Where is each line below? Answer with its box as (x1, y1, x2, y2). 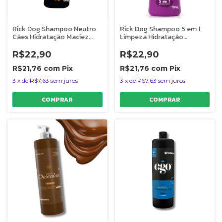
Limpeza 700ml (12, 39, 62, 50)
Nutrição (119, 39, 147, 50)
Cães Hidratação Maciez (12, 31, 89, 42)
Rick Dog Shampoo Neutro (12, 23, 96, 34)
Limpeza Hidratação (119, 31, 183, 42)
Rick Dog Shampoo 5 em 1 (119, 23, 200, 34)
